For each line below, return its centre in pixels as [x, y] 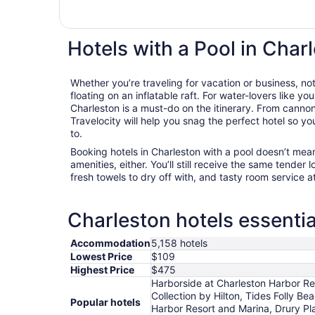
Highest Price [102, 270]
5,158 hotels [179, 243]
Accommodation [110, 243]
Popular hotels [105, 302]
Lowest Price [101, 257]
